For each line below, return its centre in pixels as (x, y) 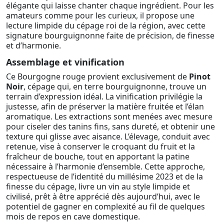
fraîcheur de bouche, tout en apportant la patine (98, 156)
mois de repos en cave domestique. (73, 216)
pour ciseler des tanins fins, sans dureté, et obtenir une (110, 126)
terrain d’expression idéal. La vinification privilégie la (104, 96)
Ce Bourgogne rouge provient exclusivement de (97, 76)
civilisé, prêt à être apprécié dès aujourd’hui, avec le (103, 196)
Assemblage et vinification (65, 62)
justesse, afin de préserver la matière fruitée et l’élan (105, 106)
